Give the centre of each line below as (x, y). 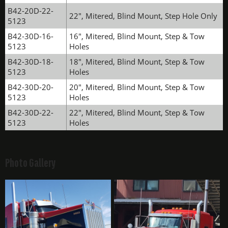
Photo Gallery (30, 163)
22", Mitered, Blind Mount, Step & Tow (137, 112)
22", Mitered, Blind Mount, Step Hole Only (143, 16)
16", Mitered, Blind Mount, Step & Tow (137, 36)
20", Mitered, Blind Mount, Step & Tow (137, 87)
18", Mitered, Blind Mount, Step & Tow (137, 62)
